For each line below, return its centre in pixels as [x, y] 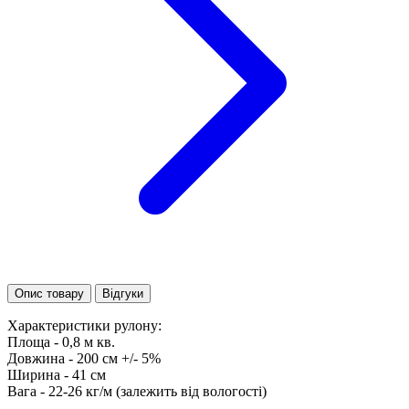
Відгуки [123, 294]
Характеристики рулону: [84, 326]
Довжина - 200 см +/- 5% [84, 359]
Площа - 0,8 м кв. [61, 342]
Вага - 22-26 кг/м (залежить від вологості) [137, 392]
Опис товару [49, 294]
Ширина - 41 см [57, 375]
